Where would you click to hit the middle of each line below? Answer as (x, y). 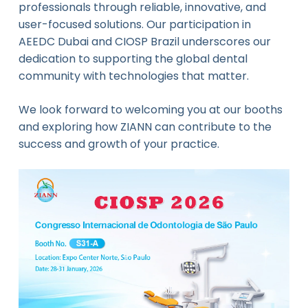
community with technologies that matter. (133, 76)
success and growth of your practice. (119, 144)
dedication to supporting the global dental (133, 58)
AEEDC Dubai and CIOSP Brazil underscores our (144, 41)
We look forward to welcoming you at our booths (150, 109)
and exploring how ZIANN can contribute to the (145, 126)
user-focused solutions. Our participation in (134, 24)
